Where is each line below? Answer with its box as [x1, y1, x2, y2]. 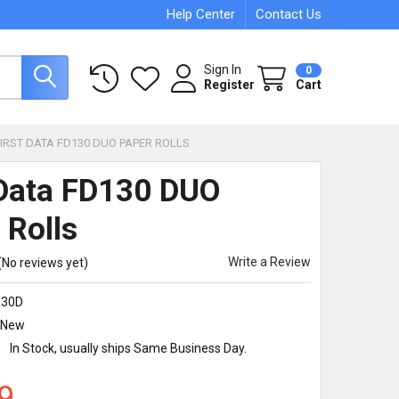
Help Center [167, 6, 236, 22]
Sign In [204, 61, 242, 77]
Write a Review [228, 254, 312, 269]
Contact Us [256, 6, 322, 22]
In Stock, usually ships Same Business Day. [10, 340, 248, 355]
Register [204, 77, 256, 92]
